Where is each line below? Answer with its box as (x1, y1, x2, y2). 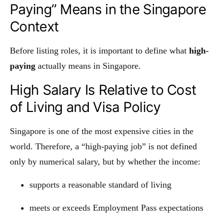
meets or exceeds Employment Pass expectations (29, 202, 203, 213)
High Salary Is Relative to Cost (10, 81, 196, 98)
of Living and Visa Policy (10, 98, 161, 115)
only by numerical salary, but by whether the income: (10, 156, 200, 166)
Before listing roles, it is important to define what (10, 45, 189, 55)
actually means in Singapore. (35, 60, 141, 71)
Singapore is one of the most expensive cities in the (10, 126, 193, 136)
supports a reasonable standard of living (29, 179, 171, 190)
